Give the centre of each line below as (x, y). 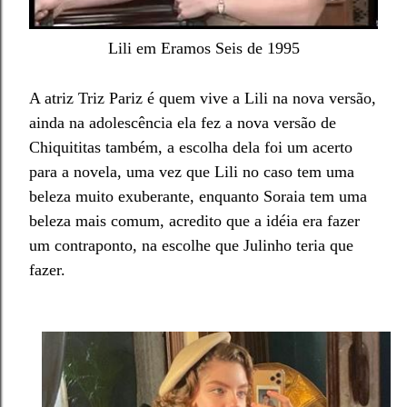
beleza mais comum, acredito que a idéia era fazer (194, 221)
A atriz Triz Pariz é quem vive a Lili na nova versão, (203, 99)
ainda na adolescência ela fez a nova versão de (183, 123)
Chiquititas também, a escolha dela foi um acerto (191, 148)
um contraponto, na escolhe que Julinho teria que (191, 246)
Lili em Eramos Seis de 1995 (203, 49)
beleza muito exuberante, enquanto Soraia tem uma (198, 197)
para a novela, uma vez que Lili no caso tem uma (192, 172)
